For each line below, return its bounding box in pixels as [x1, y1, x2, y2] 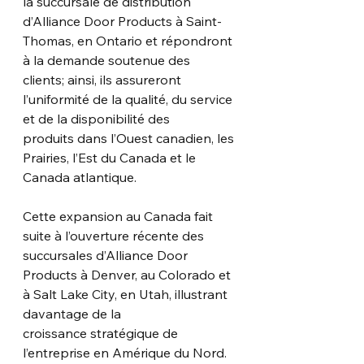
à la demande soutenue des [23, 51, 190, 68]
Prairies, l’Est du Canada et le [23, 149, 199, 166]
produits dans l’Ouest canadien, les [23, 129, 237, 146]
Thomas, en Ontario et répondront [23, 32, 236, 49]
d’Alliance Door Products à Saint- [23, 12, 222, 29]
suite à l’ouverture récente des [23, 227, 207, 244]
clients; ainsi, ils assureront [23, 71, 184, 88]
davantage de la [23, 305, 121, 322]
